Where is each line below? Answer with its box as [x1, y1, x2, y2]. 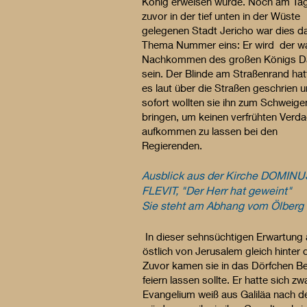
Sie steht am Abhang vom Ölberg [142, 199, 304, 212]
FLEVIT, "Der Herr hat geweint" [142, 184, 292, 197]
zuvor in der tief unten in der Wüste [142, 10, 300, 22]
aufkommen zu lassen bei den [142, 125, 278, 137]
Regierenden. [142, 139, 202, 151]
